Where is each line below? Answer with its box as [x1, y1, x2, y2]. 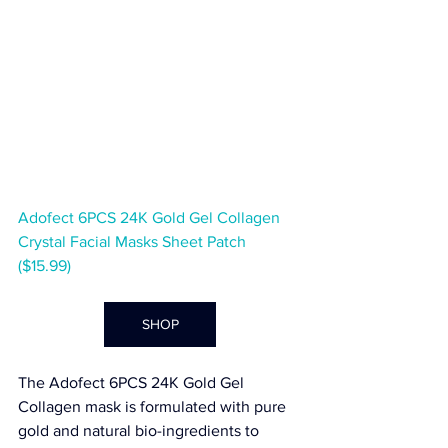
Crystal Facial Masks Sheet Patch [18, 233, 254, 251]
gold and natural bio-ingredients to [18, 422, 263, 440]
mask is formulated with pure [81, 398, 290, 416]
